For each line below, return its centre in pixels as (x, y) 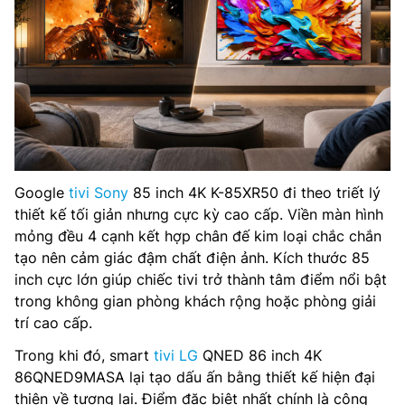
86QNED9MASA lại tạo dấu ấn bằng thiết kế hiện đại (195, 377)
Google (42, 193)
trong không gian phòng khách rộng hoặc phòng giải (195, 301)
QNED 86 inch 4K (260, 356)
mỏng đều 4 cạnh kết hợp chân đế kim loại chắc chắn (198, 236)
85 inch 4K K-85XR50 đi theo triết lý (254, 193)
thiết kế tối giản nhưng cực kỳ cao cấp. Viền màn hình (199, 215)
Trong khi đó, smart (84, 356)
